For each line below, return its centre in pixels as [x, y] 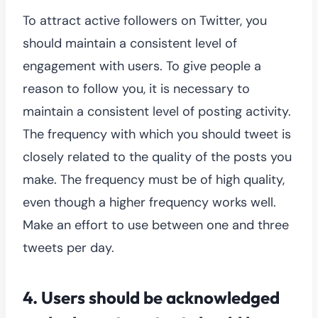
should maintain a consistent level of [130, 43]
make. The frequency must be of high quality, [154, 179]
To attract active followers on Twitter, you [145, 20]
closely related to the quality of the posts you [157, 157]
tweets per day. [68, 247]
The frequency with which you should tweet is [157, 134]
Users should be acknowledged [160, 297]
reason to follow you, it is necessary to [136, 88]
